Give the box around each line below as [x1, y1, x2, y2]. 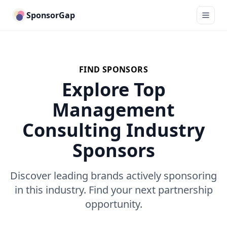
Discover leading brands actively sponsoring [10, 169, 217, 182]
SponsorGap [26, 10, 75, 21]
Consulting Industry [22, 118, 205, 142]
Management [52, 97, 175, 122]
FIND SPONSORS [79, 64, 148, 75]
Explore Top [61, 77, 166, 102]
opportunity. [85, 197, 142, 211]
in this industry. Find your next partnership [14, 183, 213, 197]
